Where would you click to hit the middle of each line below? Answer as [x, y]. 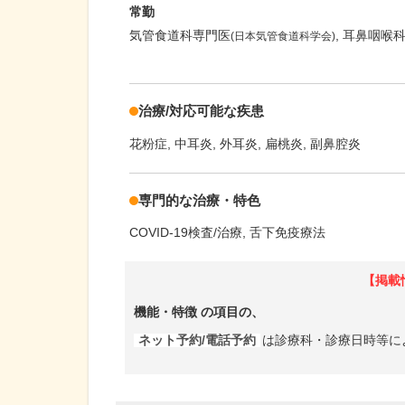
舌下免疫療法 [287, 233]
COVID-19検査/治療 [186, 233]
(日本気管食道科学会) [283, 37]
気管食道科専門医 [180, 36]
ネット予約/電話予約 [197, 340]
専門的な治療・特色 [199, 200]
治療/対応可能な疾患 [201, 111]
